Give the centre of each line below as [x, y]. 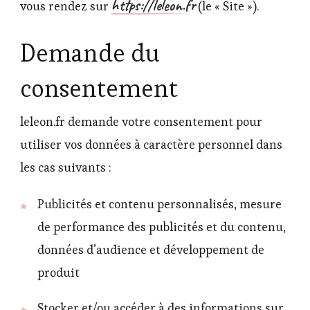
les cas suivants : [66, 167]
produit [58, 273]
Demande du [90, 53]
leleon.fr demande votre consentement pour [141, 122]
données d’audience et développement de [151, 250]
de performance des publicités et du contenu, [162, 227]
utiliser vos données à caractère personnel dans [151, 145]
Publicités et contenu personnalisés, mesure [159, 204]
